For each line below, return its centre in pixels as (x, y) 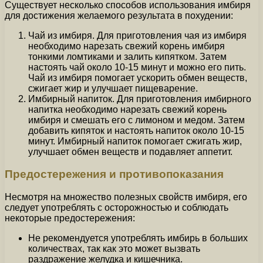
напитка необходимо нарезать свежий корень (127, 109)
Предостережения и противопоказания (114, 174)
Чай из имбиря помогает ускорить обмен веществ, (138, 77)
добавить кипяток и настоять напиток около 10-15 (136, 130)
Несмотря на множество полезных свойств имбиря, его (126, 197)
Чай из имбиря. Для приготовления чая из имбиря (137, 35)
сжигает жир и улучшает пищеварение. (113, 88)
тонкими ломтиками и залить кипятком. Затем (127, 56)
